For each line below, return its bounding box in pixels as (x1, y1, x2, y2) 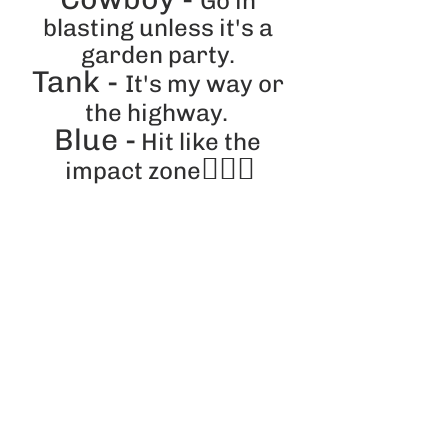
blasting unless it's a (42, 13, 278, 43)
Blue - (54, 122, 136, 159)
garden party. (80, 40, 240, 70)
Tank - (31, 64, 125, 101)
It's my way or (124, 69, 289, 99)
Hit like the (136, 127, 266, 157)
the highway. (85, 98, 228, 128)
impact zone (65, 156, 201, 186)
